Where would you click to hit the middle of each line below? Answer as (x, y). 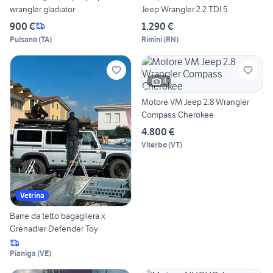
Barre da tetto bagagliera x (58, 216)
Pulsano (23, 39)
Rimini (152, 39)
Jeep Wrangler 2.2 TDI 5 (184, 9)
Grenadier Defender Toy (54, 229)
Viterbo (154, 144)
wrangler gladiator (42, 9)
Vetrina (32, 196)
